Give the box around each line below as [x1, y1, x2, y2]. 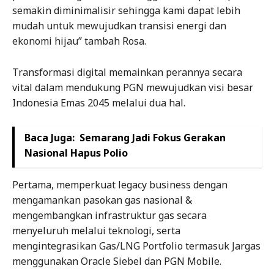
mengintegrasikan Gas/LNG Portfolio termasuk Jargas [12, 239, 261, 253]
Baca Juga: [24, 131, 75, 145]
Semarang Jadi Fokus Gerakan [80, 131, 226, 145]
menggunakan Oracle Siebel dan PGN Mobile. [12, 254, 221, 268]
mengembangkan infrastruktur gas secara [12, 209, 207, 223]
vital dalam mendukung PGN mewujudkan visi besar [12, 81, 253, 95]
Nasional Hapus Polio [24, 146, 128, 160]
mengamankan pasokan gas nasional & [12, 193, 192, 207]
